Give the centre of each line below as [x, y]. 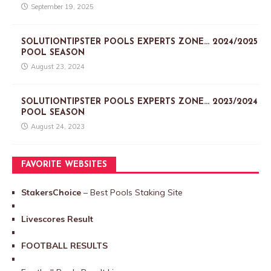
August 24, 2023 [58, 126]
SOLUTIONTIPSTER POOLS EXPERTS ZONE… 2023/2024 [139, 102]
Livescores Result [57, 219]
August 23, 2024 [58, 66]
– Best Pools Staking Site [133, 192]
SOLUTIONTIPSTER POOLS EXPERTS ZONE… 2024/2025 [139, 42]
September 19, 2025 [62, 6]
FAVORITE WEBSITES [64, 165]
